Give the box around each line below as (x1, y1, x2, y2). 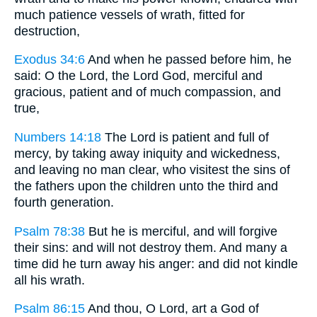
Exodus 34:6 (14, 52, 85, 67)
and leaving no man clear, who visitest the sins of (14, 163, 290, 177)
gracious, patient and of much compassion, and (14, 85, 281, 100)
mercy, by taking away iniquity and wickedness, (14, 146, 280, 161)
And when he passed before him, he (85, 52, 292, 67)
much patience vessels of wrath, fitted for (14, 7, 245, 22)
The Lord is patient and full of (101, 130, 269, 144)
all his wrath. (14, 272, 85, 287)
